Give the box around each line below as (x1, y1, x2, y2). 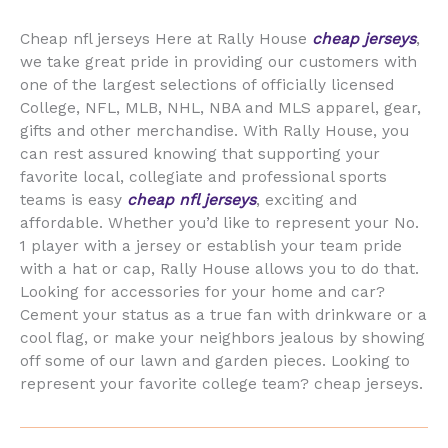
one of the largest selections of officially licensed (20, 75, 394, 94)
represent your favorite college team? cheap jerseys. (20, 374, 423, 393)
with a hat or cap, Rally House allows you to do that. (20, 259, 419, 278)
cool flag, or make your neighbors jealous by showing (20, 328, 425, 347)
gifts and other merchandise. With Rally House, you (20, 121, 409, 140)
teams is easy (20, 190, 127, 209)
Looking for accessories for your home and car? (20, 282, 385, 301)
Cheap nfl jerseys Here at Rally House (20, 29, 312, 48)
